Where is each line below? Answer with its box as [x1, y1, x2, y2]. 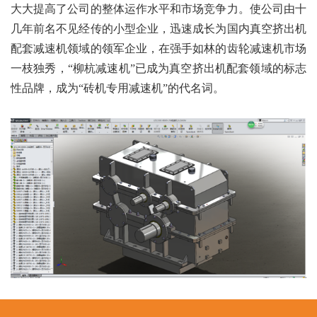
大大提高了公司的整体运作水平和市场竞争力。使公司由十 [11, 3, 306, 15]
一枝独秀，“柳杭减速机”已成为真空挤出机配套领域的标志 [11, 62, 306, 74]
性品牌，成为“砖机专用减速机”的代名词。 [11, 82, 224, 94]
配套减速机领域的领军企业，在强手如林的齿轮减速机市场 [11, 42, 306, 54]
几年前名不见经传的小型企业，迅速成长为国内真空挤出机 [11, 23, 306, 35]
